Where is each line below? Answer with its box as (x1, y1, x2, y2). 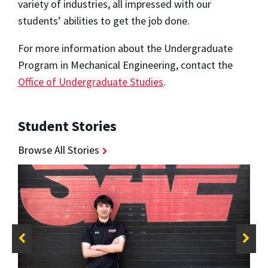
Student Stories (18, 117, 117, 136)
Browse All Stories (18, 143, 99, 157)
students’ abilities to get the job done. (18, 13, 190, 28)
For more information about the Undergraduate (18, 41, 233, 55)
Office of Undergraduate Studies (18, 74, 163, 89)
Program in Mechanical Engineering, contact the (18, 57, 233, 72)
